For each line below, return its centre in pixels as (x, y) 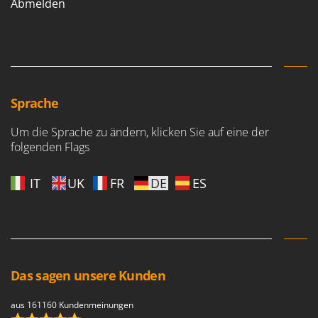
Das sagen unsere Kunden (88, 275)
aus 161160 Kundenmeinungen (72, 305)
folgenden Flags (50, 147)
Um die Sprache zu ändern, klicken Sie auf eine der (140, 132)
